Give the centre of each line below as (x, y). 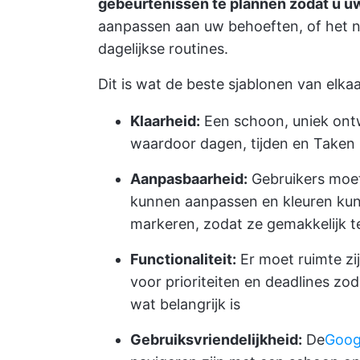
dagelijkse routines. (163, 49)
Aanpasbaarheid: (189, 179)
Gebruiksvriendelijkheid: (216, 340)
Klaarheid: (165, 121)
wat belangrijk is (185, 304)
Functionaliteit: (183, 259)
